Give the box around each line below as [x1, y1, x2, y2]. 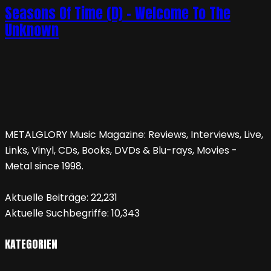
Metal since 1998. [5, 159, 83, 174]
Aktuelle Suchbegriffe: [5, 206, 111, 221]
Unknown [5, 19, 59, 42]
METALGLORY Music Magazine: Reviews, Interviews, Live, [5, 128, 263, 142]
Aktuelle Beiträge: [5, 191, 91, 205]
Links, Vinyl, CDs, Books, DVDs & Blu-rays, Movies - [5, 143, 237, 158]
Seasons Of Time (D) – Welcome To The [5, 2, 230, 25]
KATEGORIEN [5, 236, 57, 253]
